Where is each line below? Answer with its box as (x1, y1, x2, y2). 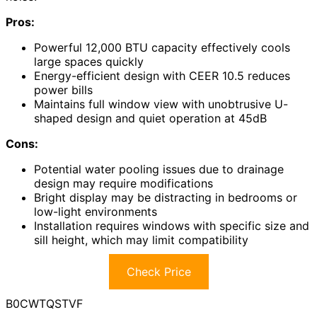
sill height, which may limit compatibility (34, 232, 248, 247)
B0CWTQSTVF (6, 296, 83, 311)
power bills (34, 82, 93, 97)
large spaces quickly (34, 54, 144, 69)
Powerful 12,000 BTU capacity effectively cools (34, 40, 290, 54)
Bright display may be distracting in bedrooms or (34, 190, 297, 204)
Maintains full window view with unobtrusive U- (34, 96, 288, 111)
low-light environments (34, 204, 157, 219)
